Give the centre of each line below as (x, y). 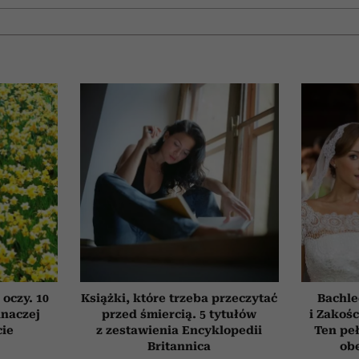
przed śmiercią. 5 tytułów (179, 314)
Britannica (179, 346)
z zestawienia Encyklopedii (179, 330)
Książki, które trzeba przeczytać (179, 298)
